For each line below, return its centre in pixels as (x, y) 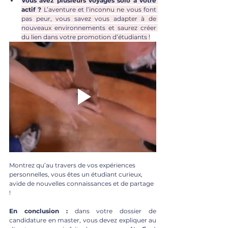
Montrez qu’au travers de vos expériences (73, 165)
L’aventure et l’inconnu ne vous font (99, 9)
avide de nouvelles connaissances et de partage (82, 184)
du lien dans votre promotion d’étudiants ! (86, 37)
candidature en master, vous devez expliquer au (83, 220)
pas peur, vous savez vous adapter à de (89, 18)
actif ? (32, 9)
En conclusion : (38, 211)
